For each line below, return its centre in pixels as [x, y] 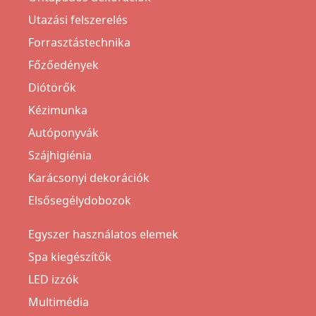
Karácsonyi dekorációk [89, 178]
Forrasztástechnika [79, 43]
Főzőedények [63, 65]
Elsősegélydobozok [80, 201]
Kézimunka [58, 110]
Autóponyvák [63, 133]
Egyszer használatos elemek [103, 235]
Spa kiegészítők [70, 257]
